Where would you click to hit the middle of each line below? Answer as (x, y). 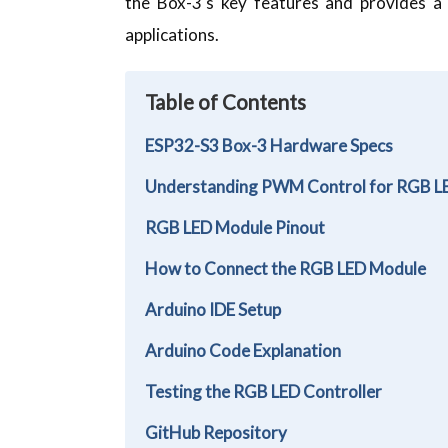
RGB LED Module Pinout (235, 227)
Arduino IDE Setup (215, 309)
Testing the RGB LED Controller (264, 391)
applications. (172, 34)
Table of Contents (226, 101)
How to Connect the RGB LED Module (286, 268)
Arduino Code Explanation (243, 350)
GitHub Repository (216, 432)
